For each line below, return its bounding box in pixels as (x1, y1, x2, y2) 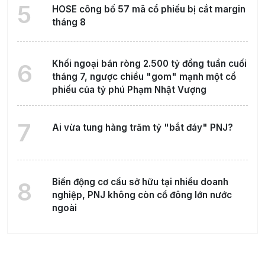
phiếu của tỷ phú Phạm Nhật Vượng (51, 84, 206, 96)
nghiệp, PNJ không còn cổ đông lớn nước (51, 189, 232, 201)
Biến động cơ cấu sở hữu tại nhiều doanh (51, 176, 228, 188)
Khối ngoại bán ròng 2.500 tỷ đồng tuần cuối (51, 58, 247, 70)
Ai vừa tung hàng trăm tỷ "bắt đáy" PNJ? (51, 122, 233, 134)
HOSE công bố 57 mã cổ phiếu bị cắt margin (51, 4, 245, 15)
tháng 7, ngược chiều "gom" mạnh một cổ (51, 71, 236, 83)
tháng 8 (51, 17, 86, 28)
